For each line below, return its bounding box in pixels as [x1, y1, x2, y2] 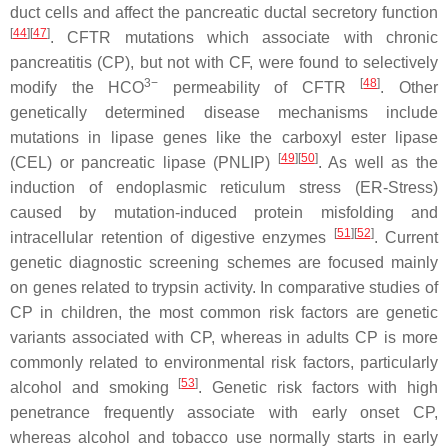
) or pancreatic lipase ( [47, 154, 219, 171]
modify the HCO [10, 79, 145, 96]
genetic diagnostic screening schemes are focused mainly [10, 254, 438, 271]
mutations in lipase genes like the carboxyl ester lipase [10, 129, 438, 146]
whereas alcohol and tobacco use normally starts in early [10, 429, 438, 446]
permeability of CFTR [158, 79, 361, 96]
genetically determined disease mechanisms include [10, 104, 438, 121]
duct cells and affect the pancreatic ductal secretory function [10, 4, 438, 21]
